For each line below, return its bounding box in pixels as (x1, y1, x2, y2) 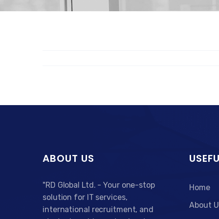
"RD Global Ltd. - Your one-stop (43, 180, 155, 190)
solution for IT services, (43, 193, 128, 202)
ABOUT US (43, 152, 94, 165)
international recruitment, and (43, 205, 153, 214)
